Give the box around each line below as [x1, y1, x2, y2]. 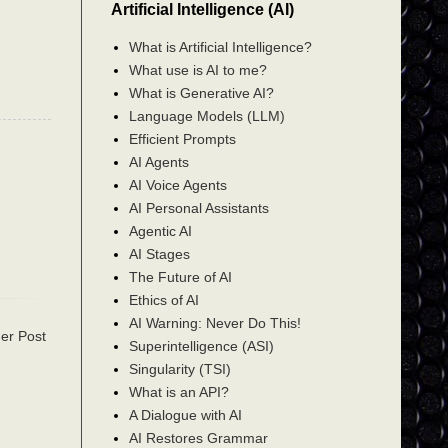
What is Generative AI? [128, 84, 274, 101]
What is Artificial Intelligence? [128, 38, 312, 55]
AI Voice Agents [128, 176, 227, 193]
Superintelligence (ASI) [128, 337, 274, 354]
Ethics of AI [128, 291, 199, 308]
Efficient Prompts [128, 130, 236, 147]
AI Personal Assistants [128, 199, 269, 216]
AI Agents [128, 153, 189, 170]
